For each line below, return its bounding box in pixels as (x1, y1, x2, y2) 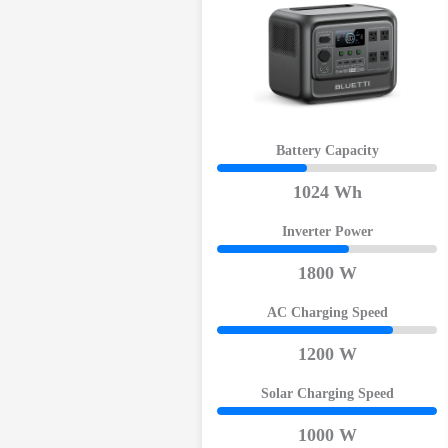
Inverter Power (281, 224, 373, 240)
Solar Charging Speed (260, 386, 394, 402)
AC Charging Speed (266, 305, 388, 321)
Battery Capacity (275, 143, 379, 159)
